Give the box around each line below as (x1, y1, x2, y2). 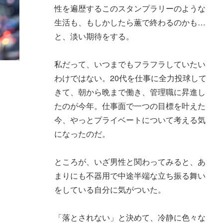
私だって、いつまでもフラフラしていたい (54, 58, 206, 70)
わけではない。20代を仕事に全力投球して (54, 72, 207, 84)
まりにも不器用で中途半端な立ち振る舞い (54, 169, 206, 181)
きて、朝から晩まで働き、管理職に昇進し (54, 86, 206, 98)
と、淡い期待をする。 (54, 30, 134, 42)
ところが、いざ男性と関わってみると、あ (54, 155, 206, 167)
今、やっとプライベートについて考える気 (54, 113, 206, 125)
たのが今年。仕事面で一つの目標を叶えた (54, 100, 206, 111)
